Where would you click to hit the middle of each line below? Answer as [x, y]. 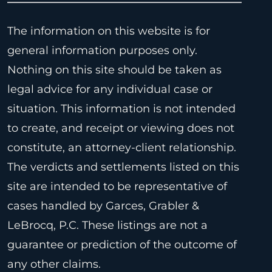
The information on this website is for [109, 31]
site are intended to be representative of [117, 186]
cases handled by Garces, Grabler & [103, 206]
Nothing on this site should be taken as [114, 70]
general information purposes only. [102, 50]
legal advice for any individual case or [110, 89]
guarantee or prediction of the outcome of [122, 244]
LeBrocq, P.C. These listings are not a [107, 225]
